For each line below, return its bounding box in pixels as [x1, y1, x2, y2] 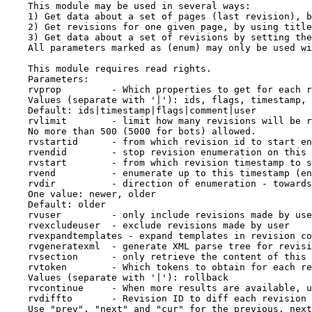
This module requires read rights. [6, 63, 212, 74]
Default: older [6, 199, 106, 210]
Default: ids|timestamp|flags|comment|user [6, 105, 256, 116]
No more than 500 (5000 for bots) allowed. [6, 126, 256, 136]
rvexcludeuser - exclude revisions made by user [6, 220, 290, 231]
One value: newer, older [6, 189, 156, 199]
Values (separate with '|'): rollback [6, 272, 228, 283]
